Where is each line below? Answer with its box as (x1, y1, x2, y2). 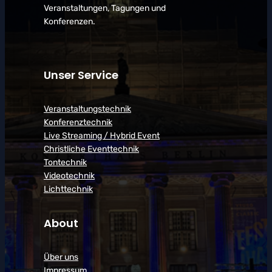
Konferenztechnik (44, 117, 112, 127)
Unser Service (44, 67, 118, 83)
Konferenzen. (44, 16, 95, 27)
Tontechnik (44, 157, 87, 168)
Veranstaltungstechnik (44, 103, 131, 114)
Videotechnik (44, 170, 95, 181)
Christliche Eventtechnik (44, 143, 139, 154)
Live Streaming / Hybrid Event (44, 130, 160, 141)
